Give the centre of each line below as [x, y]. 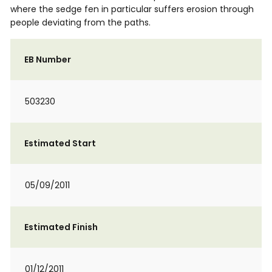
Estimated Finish [61, 227]
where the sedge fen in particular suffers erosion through [132, 9]
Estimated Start [60, 143]
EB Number [48, 59]
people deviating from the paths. [80, 22]
